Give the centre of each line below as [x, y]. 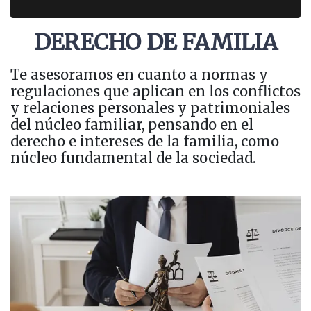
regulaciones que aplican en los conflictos [155, 91]
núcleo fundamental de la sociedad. [133, 158]
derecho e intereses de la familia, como [145, 141]
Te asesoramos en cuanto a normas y [139, 74]
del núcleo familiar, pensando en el [132, 124]
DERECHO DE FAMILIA [155, 42]
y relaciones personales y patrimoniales [150, 108]
